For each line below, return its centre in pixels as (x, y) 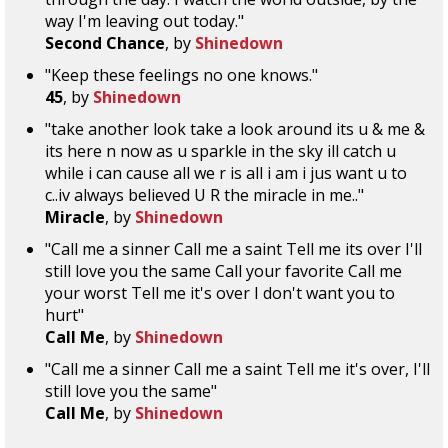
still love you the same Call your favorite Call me (223, 271)
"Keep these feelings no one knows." (181, 75)
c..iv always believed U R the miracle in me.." (204, 195)
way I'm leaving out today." (144, 21)
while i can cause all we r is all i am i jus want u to (226, 173)
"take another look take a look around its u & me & (235, 129)
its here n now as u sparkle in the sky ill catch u (220, 151)
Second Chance (105, 43)
